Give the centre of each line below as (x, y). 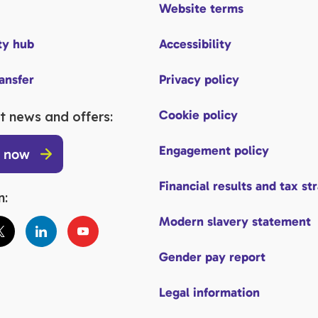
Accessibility (195, 44)
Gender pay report (212, 257)
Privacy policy (199, 79)
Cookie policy (198, 115)
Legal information (209, 292)
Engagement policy (214, 150)
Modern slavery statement (235, 221)
